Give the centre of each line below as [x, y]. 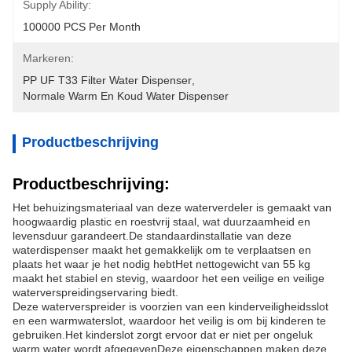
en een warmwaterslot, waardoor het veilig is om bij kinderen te [169, 321]
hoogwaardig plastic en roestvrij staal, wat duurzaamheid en [161, 222]
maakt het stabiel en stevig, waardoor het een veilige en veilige [169, 278]
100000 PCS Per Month [82, 27]
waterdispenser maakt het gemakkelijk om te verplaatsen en [162, 250]
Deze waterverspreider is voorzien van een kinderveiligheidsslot [170, 306]
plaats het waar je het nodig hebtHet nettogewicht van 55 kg [161, 264]
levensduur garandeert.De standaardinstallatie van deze [152, 236]
